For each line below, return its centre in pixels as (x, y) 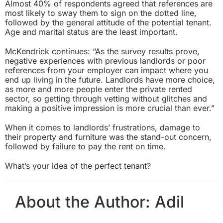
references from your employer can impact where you (107, 70)
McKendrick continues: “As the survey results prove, (102, 51)
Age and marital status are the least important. (91, 32)
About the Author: (85, 202)
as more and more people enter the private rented (99, 89)
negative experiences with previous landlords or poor (105, 60)
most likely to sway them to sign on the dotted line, (101, 13)
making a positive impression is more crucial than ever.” (110, 108)
